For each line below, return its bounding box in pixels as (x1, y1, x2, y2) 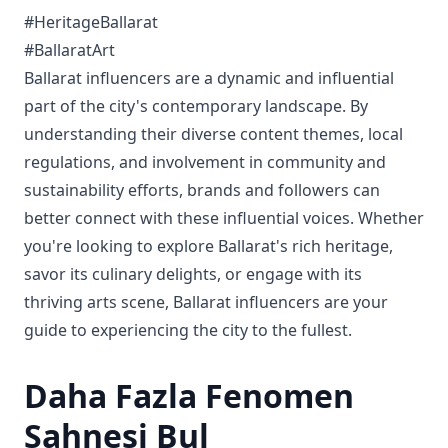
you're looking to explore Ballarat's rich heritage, (24, 235, 393, 257)
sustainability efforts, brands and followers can (24, 179, 380, 201)
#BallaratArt (24, 39, 115, 61)
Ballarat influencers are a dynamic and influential (24, 67, 394, 89)
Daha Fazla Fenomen (24, 374, 354, 417)
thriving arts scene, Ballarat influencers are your (24, 291, 388, 313)
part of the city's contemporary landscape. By (24, 95, 368, 117)
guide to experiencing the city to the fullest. (24, 319, 352, 341)
